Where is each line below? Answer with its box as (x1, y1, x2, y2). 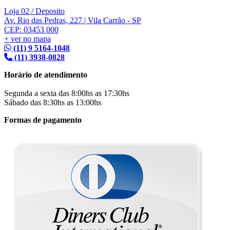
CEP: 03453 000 (4, 25, 59, 34)
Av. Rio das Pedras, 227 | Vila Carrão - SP (4, 15, 141, 25)
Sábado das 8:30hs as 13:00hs (4, 98, 101, 107)
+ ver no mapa (4, 34, 51, 43)
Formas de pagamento (4, 115, 82, 124)
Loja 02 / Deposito (4, 6, 65, 15)
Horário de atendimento (4, 70, 87, 79)
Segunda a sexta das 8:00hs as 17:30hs (4, 88, 129, 98)
